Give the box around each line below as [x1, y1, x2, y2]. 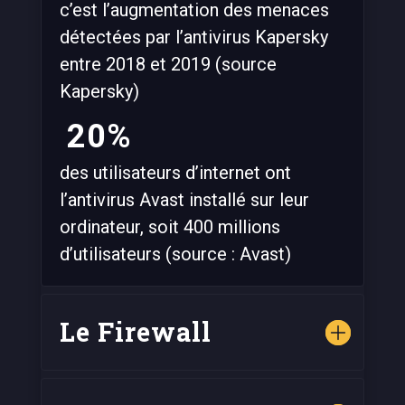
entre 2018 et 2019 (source [59, 52, 277, 75]
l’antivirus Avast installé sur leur [59, 188, 309, 211]
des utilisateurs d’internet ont [59, 161, 291, 184]
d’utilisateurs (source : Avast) [59, 242, 291, 265]
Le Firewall [59, 314, 212, 349]
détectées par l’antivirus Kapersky [59, 25, 328, 48]
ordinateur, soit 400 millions [59, 215, 280, 238]
